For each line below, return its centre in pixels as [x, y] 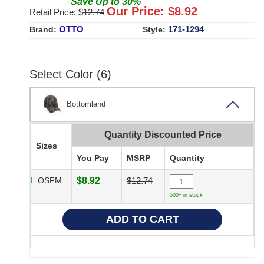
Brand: [44, 30]
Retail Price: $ [56, 12]
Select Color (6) [70, 75]
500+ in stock [186, 195]
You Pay [93, 158]
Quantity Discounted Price [163, 135]
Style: [155, 30]
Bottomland [86, 104]
